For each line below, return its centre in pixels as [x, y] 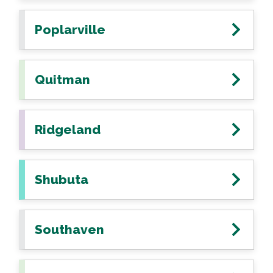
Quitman [62, 80]
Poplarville [70, 30]
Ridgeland [68, 129]
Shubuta [62, 179]
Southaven [69, 229]
